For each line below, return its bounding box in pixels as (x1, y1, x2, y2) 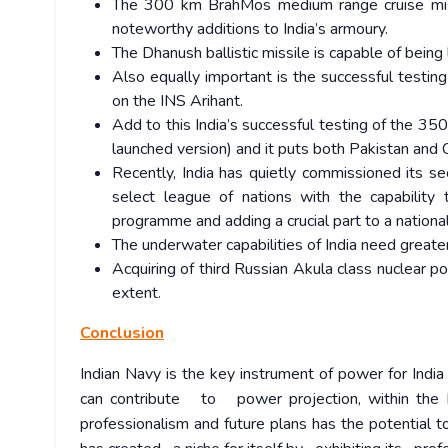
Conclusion (80, 322, 164, 345)
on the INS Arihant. (112, 90, 247, 113)
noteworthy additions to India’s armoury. (112, 18, 396, 41)
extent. (112, 282, 161, 305)
